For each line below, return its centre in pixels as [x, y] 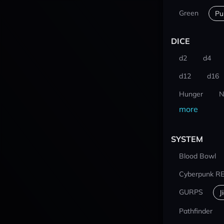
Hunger [191, 94]
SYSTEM [187, 139]
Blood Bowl [197, 156]
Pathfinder [195, 211]
